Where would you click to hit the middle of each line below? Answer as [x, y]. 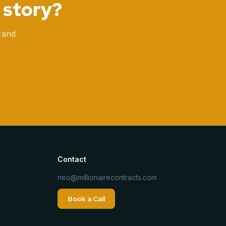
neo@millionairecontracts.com [107, 177]
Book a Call [86, 199]
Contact [72, 159]
